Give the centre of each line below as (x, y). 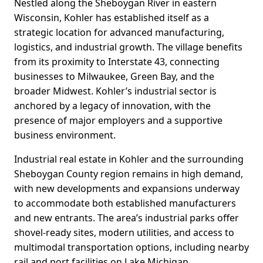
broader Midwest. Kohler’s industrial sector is (115, 91)
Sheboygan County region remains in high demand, (129, 174)
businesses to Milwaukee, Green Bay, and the (114, 77)
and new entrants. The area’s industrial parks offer (127, 218)
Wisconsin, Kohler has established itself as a (112, 18)
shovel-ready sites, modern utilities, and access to (124, 233)
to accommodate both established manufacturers (125, 203)
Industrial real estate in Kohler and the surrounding (129, 159)
